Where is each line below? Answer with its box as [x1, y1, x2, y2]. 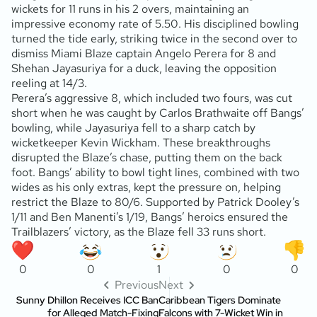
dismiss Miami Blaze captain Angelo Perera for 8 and [11, 45, 276, 61]
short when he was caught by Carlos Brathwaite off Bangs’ [11, 105, 304, 120]
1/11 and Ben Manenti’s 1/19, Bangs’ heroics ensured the [11, 209, 288, 224]
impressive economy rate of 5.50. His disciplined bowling [11, 16, 299, 31]
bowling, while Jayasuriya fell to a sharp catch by [11, 120, 255, 135]
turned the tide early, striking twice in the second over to [11, 30, 297, 46]
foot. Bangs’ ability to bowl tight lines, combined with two [11, 164, 299, 180]
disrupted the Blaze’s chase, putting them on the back [11, 149, 282, 165]
